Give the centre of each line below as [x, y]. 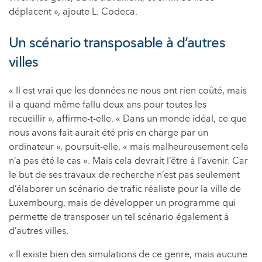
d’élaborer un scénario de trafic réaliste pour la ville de [125, 189]
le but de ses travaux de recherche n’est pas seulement [124, 175]
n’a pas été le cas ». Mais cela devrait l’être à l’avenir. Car [128, 161]
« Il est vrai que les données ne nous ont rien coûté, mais [128, 90]
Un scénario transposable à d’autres [117, 43]
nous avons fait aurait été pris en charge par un [108, 132]
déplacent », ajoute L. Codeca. [73, 11]
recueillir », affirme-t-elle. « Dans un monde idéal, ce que [128, 118]
